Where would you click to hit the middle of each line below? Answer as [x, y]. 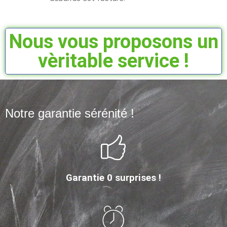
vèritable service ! [113, 61]
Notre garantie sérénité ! [70, 113]
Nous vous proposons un [113, 41]
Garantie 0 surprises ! [113, 178]
